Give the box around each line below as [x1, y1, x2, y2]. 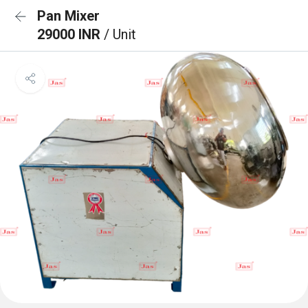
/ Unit [104, 26, 136, 43]
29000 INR [37, 26, 104, 43]
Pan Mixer [37, 8, 100, 24]
